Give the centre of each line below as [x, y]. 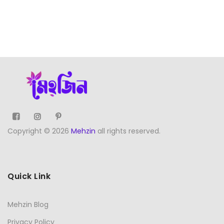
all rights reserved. [128, 131]
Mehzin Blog [28, 205]
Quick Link [29, 176]
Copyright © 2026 [39, 131]
